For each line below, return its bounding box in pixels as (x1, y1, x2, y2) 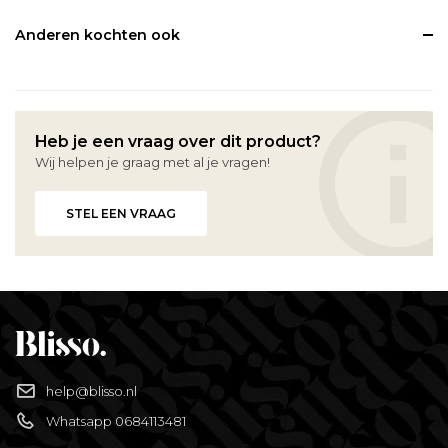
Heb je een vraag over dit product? (34, 132, 321, 152)
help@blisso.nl (46, 383, 137, 400)
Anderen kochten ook (14, 26, 180, 45)
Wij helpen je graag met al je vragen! (34, 154, 270, 171)
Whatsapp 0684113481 (46, 413, 186, 430)
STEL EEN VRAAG (65, 206, 176, 222)
